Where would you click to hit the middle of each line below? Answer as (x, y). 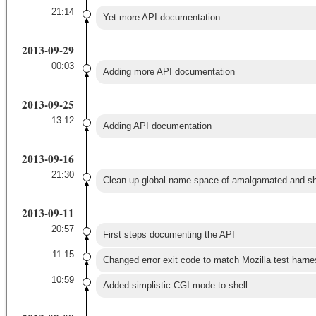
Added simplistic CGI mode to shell (175, 285)
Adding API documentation (157, 126)
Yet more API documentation (161, 17)
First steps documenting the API (169, 234)
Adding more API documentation (169, 71)
